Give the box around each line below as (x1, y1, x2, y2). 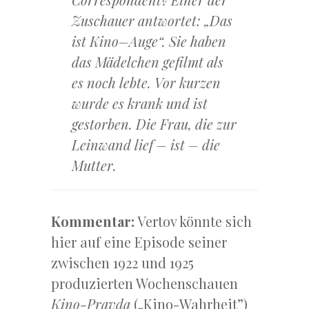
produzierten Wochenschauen (51, 274, 238, 293)
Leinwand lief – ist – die (72, 135, 220, 154)
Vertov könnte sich (134, 212, 252, 231)
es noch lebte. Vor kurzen (72, 73, 221, 92)
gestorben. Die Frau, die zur (72, 114, 237, 134)
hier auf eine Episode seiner (51, 232, 227, 252)
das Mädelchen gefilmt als (72, 52, 223, 72)
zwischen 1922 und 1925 (51, 253, 194, 272)
